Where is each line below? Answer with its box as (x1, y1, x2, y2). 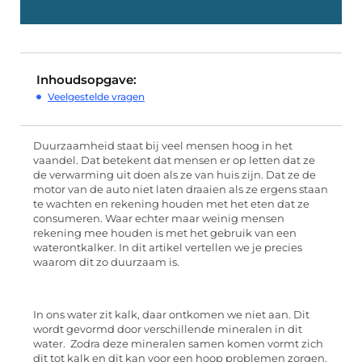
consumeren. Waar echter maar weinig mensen (33, 213, 284, 225)
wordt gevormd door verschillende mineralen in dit (33, 323, 302, 336)
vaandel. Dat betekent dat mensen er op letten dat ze (33, 154, 315, 167)
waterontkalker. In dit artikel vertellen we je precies (33, 242, 302, 255)
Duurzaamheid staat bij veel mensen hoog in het (33, 140, 293, 153)
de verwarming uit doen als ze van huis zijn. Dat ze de (33, 169, 316, 182)
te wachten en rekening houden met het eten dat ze (33, 198, 309, 211)
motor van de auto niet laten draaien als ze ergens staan (33, 183, 328, 196)
